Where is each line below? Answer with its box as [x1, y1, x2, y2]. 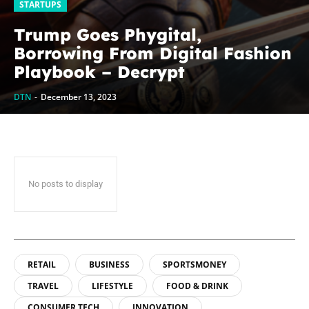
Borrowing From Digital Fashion [14, 43, 292, 64]
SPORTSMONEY [163, 259, 226, 271]
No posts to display [28, 179, 103, 190]
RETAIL [28, 259, 56, 271]
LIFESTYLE [92, 280, 133, 292]
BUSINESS [89, 259, 130, 271]
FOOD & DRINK [166, 280, 228, 292]
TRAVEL [28, 280, 59, 292]
